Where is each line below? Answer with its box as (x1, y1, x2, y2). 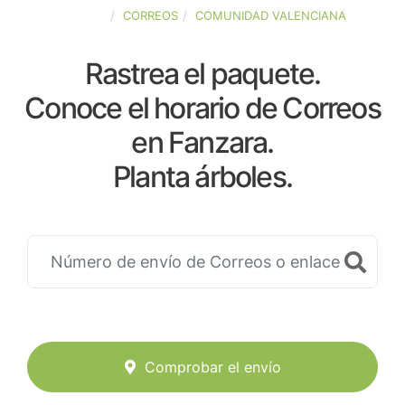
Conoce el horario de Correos (24, 90, 381, 126)
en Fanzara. (131, 125, 274, 160)
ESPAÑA (59, 8, 106, 23)
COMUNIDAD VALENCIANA (194, 8, 346, 23)
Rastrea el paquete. (84, 56, 321, 91)
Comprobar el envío (144, 358, 281, 377)
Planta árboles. (113, 159, 292, 194)
